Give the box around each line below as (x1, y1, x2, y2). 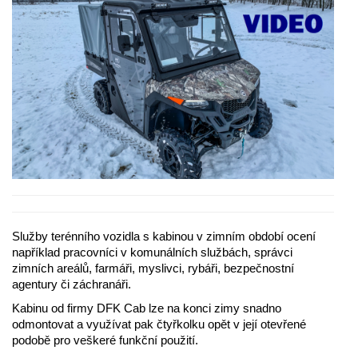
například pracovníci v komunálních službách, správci (12, 245, 292, 260)
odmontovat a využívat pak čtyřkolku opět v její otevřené (12, 317, 306, 332)
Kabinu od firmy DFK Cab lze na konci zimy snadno (12, 301, 281, 316)
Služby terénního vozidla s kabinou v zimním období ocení (12, 229, 316, 244)
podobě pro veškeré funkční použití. (12, 333, 198, 348)
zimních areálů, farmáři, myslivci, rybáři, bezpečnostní (12, 261, 294, 276)
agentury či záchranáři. (12, 277, 131, 292)
